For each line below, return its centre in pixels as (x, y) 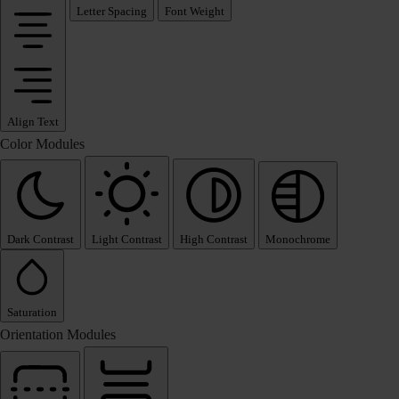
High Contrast (214, 240)
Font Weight (195, 12)
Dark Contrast (41, 240)
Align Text (33, 122)
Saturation (32, 313)
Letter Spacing (112, 12)
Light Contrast (127, 240)
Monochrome (298, 240)
